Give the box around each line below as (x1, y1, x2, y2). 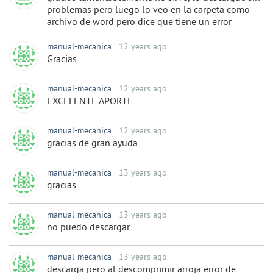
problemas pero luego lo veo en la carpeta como (47, 4, 250, 17)
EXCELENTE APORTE (47, 96, 133, 108)
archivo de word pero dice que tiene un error (47, 16, 232, 29)
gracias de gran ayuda (47, 138, 138, 151)
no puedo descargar (47, 222, 130, 235)
